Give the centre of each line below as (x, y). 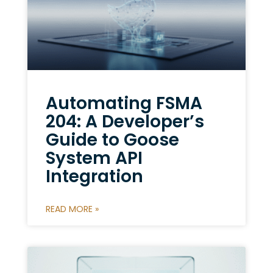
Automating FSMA (124, 104)
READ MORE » (72, 209)
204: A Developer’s (125, 122)
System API (94, 158)
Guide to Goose (112, 140)
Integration (94, 177)
